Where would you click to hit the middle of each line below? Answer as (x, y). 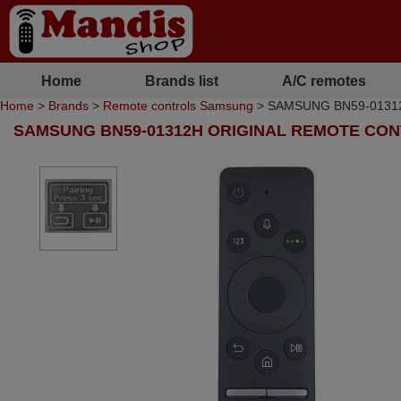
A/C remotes (324, 81)
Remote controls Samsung (178, 106)
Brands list (181, 81)
